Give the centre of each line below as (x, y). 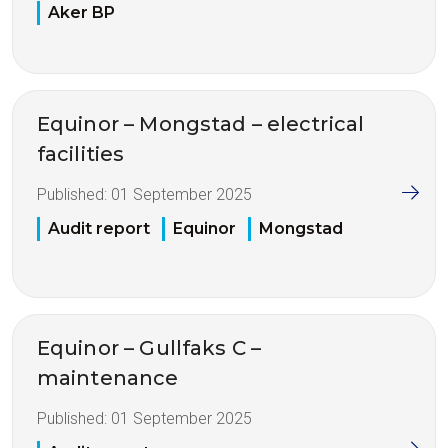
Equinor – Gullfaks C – (149, 347)
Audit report (99, 228)
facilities (80, 153)
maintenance (108, 377)
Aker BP (81, 12)
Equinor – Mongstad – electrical (200, 123)
